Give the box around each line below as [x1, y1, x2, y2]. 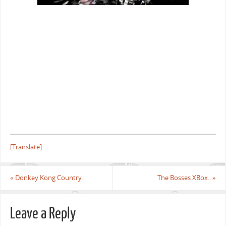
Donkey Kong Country [13, 174, 82, 183]
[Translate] [10, 142, 42, 151]
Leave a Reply [10, 205, 76, 222]
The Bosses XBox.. [157, 174, 213, 183]
